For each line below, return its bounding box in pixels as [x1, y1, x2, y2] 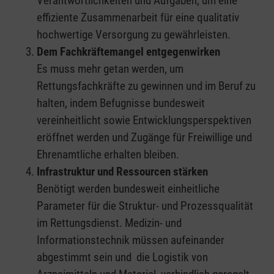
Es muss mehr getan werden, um [37, 61, 183, 76]
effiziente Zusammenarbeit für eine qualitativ [37, 10, 239, 24]
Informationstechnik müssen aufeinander [37, 232, 224, 247]
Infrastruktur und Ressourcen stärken [37, 164, 208, 179]
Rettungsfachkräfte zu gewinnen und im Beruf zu [37, 78, 256, 93]
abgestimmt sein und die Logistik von [37, 250, 208, 264]
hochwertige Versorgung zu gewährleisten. [37, 27, 231, 42]
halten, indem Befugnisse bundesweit [37, 95, 205, 110]
